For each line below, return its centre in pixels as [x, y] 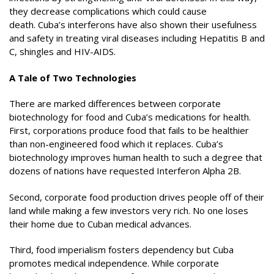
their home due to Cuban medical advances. [100, 224]
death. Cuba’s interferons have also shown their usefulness [133, 24]
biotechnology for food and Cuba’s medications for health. [130, 117]
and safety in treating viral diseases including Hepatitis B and [137, 38]
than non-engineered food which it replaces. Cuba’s [116, 144]
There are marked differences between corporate [115, 103]
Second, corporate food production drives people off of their [137, 197]
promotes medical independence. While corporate [114, 263]
